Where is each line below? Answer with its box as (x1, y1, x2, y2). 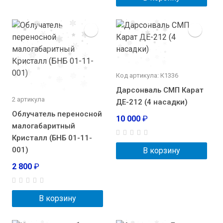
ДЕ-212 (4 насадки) (116, 98, 188, 107)
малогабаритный (12, 121, 75, 131)
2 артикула (12, 96, 45, 104)
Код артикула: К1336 (116, 72, 178, 80)
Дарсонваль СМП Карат (116, 86, 204, 95)
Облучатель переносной (12, 110, 102, 119)
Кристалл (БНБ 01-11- (12, 133, 92, 143)
